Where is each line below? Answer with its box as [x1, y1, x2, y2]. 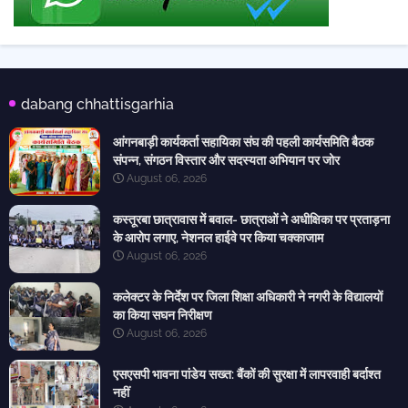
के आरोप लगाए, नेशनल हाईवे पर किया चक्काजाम [113, 230, 323, 246]
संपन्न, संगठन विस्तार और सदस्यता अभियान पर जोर [113, 153, 340, 168]
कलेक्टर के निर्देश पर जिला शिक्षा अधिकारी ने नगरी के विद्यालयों [113, 290, 382, 305]
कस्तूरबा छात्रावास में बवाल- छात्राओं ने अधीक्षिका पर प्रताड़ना [113, 212, 390, 228]
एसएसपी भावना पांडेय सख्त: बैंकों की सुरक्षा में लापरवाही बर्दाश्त [113, 367, 381, 382]
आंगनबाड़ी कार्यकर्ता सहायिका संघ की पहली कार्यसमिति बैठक [113, 135, 373, 150]
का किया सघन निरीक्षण [113, 308, 212, 323]
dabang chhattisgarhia [21, 96, 174, 114]
